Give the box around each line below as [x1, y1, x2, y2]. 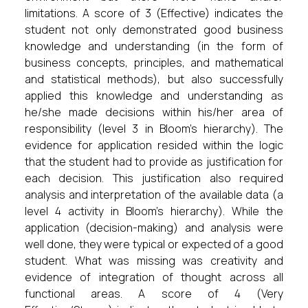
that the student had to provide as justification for [25, 154, 283, 169]
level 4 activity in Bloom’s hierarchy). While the [25, 203, 283, 219]
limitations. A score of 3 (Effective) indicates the [25, 5, 283, 21]
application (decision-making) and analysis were [25, 220, 283, 235]
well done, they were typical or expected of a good [25, 236, 283, 252]
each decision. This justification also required [25, 170, 283, 186]
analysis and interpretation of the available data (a [25, 187, 283, 202]
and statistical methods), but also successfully [25, 71, 283, 87]
